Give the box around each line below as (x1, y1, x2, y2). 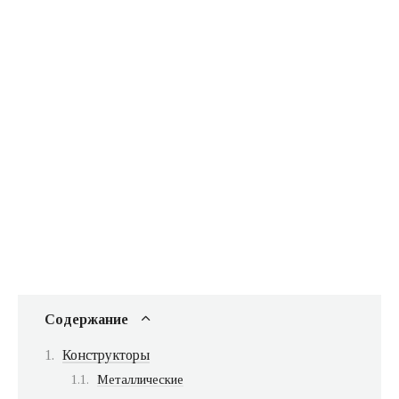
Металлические (97, 372, 183, 387)
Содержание (45, 311, 128, 327)
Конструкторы (62, 346, 150, 362)
